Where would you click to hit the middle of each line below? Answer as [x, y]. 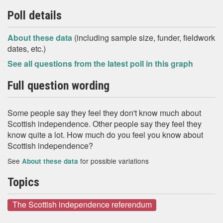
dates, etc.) [27, 49]
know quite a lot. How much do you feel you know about [105, 135]
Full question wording [58, 86]
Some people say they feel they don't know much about [104, 113]
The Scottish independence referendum [82, 205]
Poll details [35, 15]
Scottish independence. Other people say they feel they [105, 124]
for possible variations [113, 161]
